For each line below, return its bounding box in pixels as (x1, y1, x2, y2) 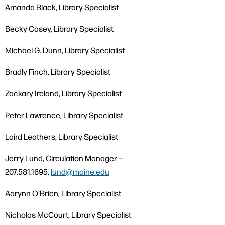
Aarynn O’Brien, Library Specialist (5, 188, 121, 198)
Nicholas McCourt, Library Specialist (5, 209, 133, 220)
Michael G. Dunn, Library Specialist (5, 45, 125, 55)
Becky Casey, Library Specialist (5, 23, 115, 34)
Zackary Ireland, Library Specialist (5, 88, 122, 98)
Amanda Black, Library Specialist (5, 2, 120, 12)
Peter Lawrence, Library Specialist (5, 109, 125, 120)
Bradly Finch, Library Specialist (5, 66, 112, 77)
